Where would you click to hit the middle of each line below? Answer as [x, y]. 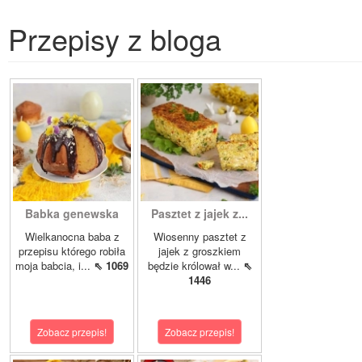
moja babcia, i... [55, 266]
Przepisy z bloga [115, 39]
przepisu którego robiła [72, 251]
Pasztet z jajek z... [200, 214]
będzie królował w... [195, 266]
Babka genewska [72, 214]
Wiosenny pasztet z [200, 237]
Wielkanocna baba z [72, 237]
